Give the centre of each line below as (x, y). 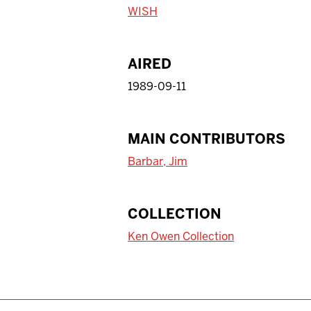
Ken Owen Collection (181, 236)
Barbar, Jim (158, 161)
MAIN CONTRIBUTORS (207, 138)
